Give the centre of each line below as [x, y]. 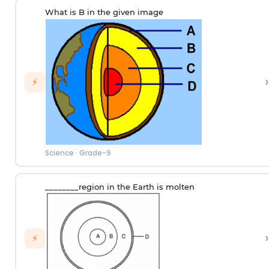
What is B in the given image [104, 12]
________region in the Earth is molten [119, 187]
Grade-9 [95, 153]
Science [59, 153]
